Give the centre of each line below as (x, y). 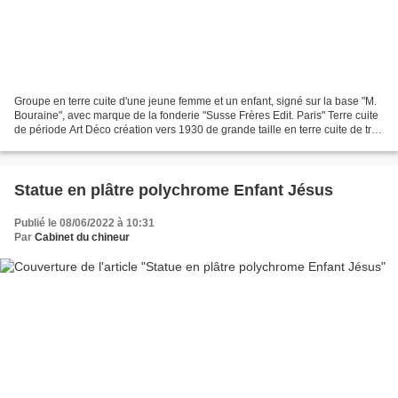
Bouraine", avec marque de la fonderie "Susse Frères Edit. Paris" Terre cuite (196, 115)
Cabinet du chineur (82, 237)
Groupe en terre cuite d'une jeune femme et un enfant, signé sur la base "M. (195, 101)
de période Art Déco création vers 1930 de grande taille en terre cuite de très (199, 129)
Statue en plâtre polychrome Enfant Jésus (174, 190)
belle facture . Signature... (76, 143)
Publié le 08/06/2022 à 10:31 (84, 223)
